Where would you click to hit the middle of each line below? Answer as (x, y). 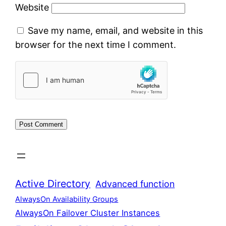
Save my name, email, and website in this (116, 30)
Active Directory (53, 183)
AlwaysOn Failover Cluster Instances (88, 213)
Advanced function (135, 184)
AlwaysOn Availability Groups (67, 199)
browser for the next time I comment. (96, 44)
